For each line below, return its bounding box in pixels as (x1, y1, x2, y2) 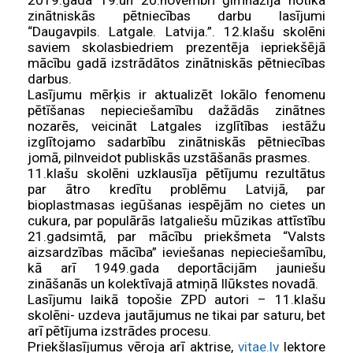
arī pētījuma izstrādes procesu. (28, 323, 211, 340)
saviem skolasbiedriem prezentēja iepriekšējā (28, 39, 325, 56)
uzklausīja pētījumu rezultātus (128, 165, 325, 182)
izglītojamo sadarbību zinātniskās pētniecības (28, 134, 325, 150)
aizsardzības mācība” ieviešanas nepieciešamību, (28, 244, 325, 261)
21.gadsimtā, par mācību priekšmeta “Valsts (28, 229, 325, 245)
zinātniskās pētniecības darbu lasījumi (28, 8, 325, 24)
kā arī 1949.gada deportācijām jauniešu (28, 260, 325, 277)
